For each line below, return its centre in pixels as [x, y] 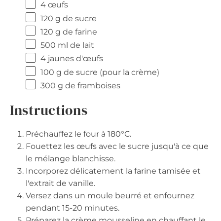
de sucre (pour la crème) [110, 72]
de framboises [92, 86]
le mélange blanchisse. [71, 159]
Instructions [49, 110]
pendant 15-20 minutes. [73, 208]
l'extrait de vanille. [60, 184]
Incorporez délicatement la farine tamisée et [113, 171]
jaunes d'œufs [74, 59]
